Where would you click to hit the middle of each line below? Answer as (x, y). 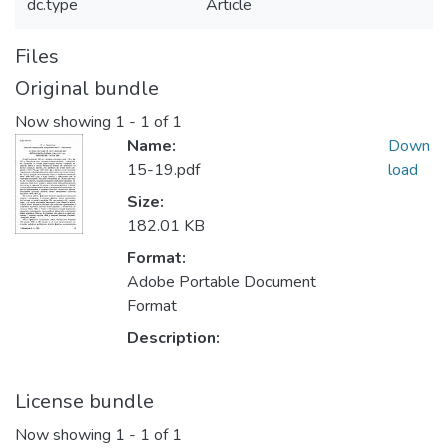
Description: (173, 338)
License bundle (84, 402)
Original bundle (87, 88)
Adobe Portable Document (221, 282)
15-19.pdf (163, 170)
